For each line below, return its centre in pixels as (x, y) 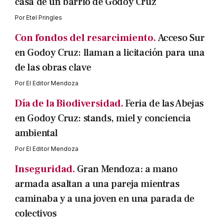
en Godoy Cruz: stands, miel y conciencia (103, 118)
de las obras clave (53, 68)
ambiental (36, 133)
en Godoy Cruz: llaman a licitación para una (110, 53)
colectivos (36, 214)
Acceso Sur (181, 38)
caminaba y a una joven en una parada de (104, 199)
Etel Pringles (44, 18)
